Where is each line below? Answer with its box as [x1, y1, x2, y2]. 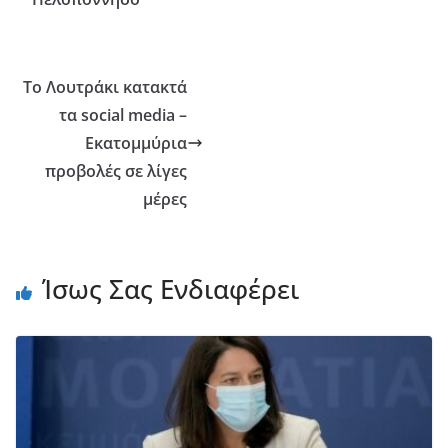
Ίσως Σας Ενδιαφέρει [42, 271, 299, 308]
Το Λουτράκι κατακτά [23, 76, 188, 99]
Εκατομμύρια [85, 132, 188, 155]
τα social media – [59, 104, 188, 127]
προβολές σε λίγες [45, 160, 188, 183]
